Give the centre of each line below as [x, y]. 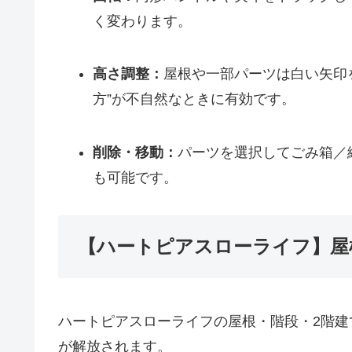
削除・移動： [135, 153]
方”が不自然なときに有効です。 [194, 99]
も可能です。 [135, 178]
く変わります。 [142, 21]
